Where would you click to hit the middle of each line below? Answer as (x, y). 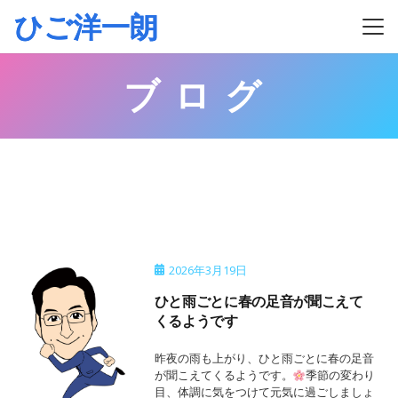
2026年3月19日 (207, 271)
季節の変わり (341, 375)
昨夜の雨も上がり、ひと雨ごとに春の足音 (264, 358)
